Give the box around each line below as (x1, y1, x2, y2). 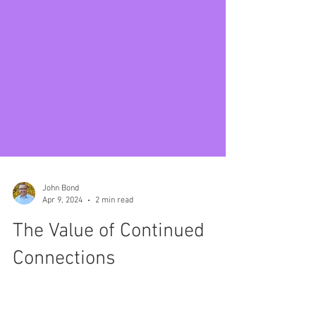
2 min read (95, 258, 133, 269)
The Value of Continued (13, 283, 205, 307)
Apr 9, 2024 (42, 258, 83, 269)
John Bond (42, 247, 79, 257)
